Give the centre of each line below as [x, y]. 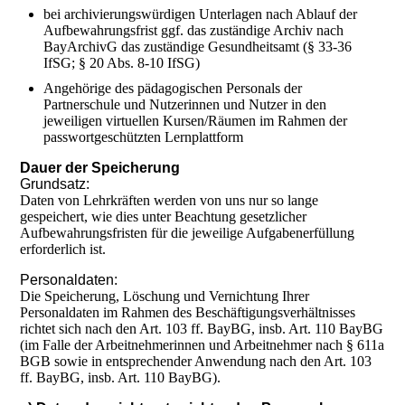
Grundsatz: [55, 184]
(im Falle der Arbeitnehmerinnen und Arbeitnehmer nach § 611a [202, 345]
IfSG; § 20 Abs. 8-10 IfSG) [122, 63]
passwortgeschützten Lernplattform [144, 137]
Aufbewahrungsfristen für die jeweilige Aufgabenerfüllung [188, 233]
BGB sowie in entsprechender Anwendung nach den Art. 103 [196, 362]
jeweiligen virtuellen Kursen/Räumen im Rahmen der [196, 121]
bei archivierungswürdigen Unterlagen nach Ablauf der [201, 14]
